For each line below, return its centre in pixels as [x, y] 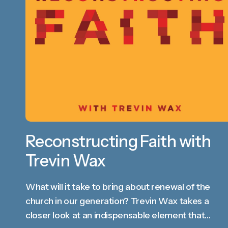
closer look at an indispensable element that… [118, 215]
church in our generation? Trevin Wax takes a [117, 201]
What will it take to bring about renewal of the [118, 187]
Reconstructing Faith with [118, 141]
